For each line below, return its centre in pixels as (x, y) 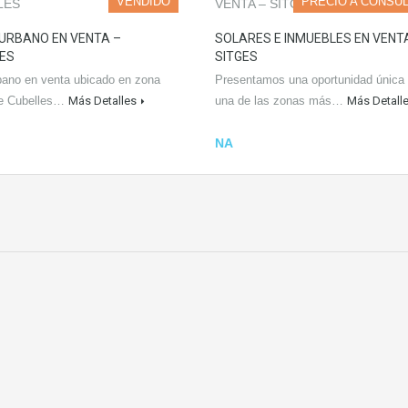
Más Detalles (102, 101)
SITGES (236, 56)
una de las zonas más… (281, 101)
